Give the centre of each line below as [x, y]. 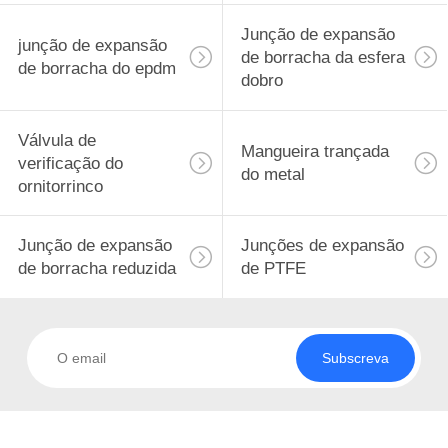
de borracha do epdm [96, 69]
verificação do [70, 163]
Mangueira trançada [314, 151]
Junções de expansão [322, 246]
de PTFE [273, 269]
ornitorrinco [60, 186]
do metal [272, 174]
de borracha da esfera [322, 57]
